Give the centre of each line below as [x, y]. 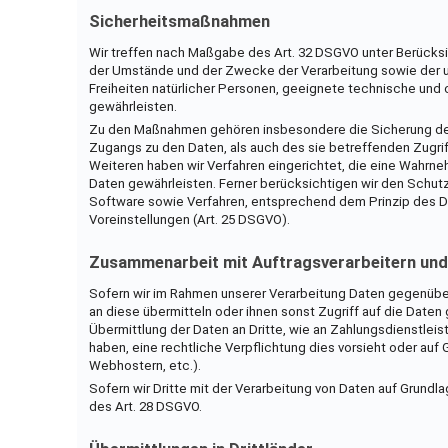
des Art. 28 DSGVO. [145, 406]
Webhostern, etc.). [144, 365]
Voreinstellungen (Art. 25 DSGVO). [189, 219]
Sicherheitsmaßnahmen [179, 21]
